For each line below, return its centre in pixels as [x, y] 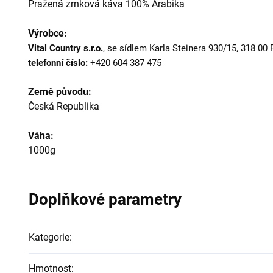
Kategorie [49, 237]
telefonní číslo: [58, 63]
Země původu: [60, 92]
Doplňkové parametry [105, 199]
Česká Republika [64, 106]
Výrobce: [48, 33]
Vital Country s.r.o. [66, 48]
